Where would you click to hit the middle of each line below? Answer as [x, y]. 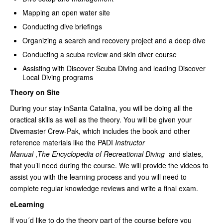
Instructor [130, 143]
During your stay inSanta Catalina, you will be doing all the [101, 108]
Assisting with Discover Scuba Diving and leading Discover [114, 68]
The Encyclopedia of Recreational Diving [101, 154]
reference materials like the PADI [62, 143]
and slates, [184, 154]
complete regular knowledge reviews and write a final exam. [104, 188]
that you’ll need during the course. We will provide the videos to [109, 166]
